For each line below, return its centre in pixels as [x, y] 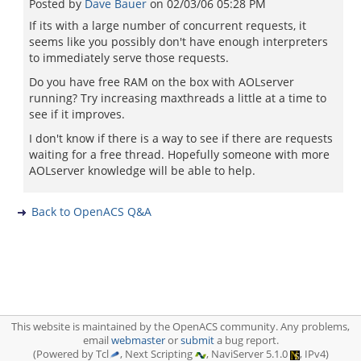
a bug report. [246, 340]
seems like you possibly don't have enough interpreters [178, 41]
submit [197, 340]
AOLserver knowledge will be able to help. [142, 170]
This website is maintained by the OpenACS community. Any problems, [180, 327]
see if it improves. [77, 114]
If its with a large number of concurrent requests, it [168, 25]
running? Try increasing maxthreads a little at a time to [178, 98]
